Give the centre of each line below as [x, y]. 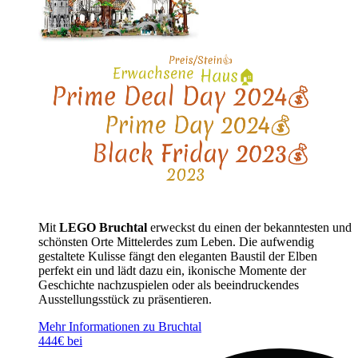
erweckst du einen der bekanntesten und [249, 227]
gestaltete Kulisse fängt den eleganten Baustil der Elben [178, 256]
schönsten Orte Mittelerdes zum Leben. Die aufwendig [176, 241]
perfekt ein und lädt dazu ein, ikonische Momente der [172, 270]
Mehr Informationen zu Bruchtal [120, 326]
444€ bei [60, 340]
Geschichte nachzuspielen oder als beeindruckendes [169, 284]
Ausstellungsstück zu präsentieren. [125, 299]
